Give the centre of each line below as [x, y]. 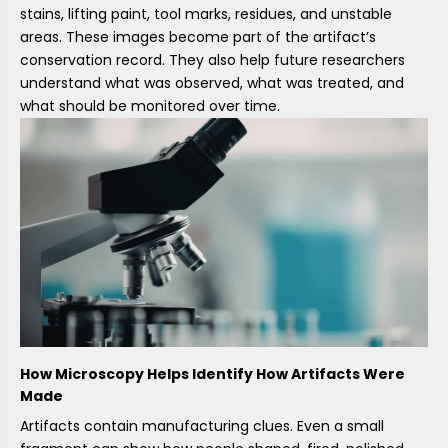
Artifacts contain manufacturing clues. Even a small [202, 425]
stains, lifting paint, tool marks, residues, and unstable [206, 14]
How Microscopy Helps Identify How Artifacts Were [212, 373]
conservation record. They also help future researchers [212, 60]
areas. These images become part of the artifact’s [198, 37]
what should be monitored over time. [150, 106]
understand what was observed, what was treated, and [212, 83]
